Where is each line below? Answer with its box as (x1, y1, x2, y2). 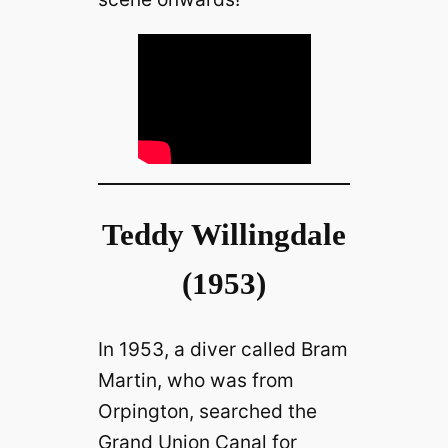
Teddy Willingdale (102, 217, 346, 253)
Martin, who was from (97, 368, 294, 393)
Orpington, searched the (97, 399, 317, 424)
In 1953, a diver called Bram (97, 337, 348, 362)
